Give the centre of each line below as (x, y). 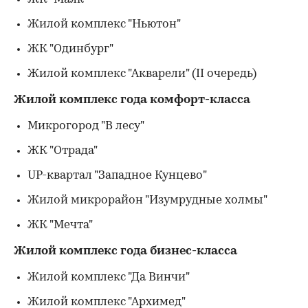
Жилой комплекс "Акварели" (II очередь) (142, 74)
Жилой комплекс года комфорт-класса (132, 100)
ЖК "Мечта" (60, 225)
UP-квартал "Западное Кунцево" (117, 176)
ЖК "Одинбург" (70, 49)
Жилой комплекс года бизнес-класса (125, 251)
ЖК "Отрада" (63, 151)
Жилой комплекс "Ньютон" (104, 24)
